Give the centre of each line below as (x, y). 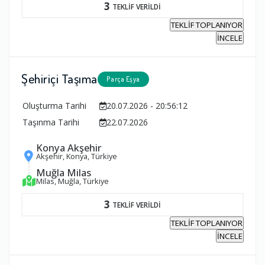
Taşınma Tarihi (51, 122)
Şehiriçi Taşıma (59, 79)
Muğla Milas (64, 173)
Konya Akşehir (69, 148)
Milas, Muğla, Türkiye (72, 181)
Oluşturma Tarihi (54, 106)
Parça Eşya (123, 79)
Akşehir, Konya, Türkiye (77, 156)
